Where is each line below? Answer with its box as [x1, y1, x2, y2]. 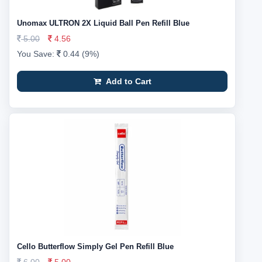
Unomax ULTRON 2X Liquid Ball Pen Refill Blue [17, 19, 189, 27]
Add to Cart [103, 77, 151, 86]
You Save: [17, 49, 57, 58]
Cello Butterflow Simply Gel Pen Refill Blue [17, 242, 174, 251]
